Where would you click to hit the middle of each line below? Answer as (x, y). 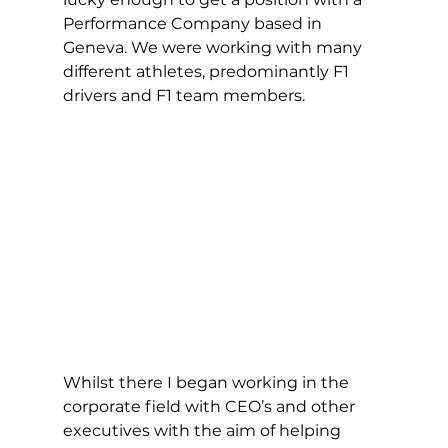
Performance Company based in (194, 23)
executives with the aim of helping (203, 430)
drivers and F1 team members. (185, 95)
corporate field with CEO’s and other (210, 406)
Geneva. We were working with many (214, 47)
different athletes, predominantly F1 (207, 71)
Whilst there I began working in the (207, 382)
